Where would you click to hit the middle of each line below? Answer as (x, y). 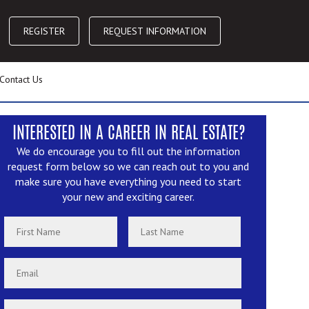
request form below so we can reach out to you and (128, 167)
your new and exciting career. (128, 197)
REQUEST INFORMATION (155, 31)
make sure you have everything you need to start (128, 182)
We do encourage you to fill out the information (128, 151)
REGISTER (44, 31)
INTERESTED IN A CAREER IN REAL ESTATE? (128, 135)
